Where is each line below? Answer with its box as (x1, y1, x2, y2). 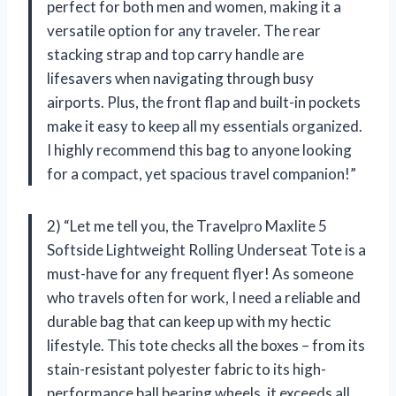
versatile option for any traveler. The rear (47, 20, 321, 40)
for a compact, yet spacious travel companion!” (47, 164, 356, 183)
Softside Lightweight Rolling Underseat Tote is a (47, 240, 366, 259)
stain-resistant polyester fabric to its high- (47, 359, 326, 378)
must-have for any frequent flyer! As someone (47, 263, 354, 283)
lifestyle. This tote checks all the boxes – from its (47, 335, 365, 354)
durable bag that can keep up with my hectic (47, 311, 331, 331)
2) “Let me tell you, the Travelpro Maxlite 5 (47, 216, 327, 235)
